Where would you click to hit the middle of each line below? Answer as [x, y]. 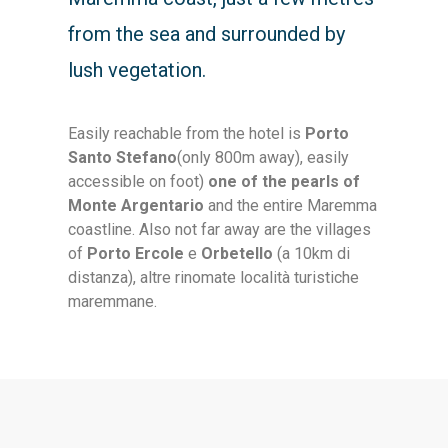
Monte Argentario [136, 206]
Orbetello [239, 254]
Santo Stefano [123, 158]
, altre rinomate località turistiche [246, 278]
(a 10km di [314, 254]
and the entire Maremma [291, 206]
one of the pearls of [284, 182]
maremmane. [113, 302]
